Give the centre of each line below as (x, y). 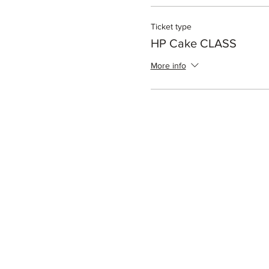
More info (168, 66)
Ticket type (171, 26)
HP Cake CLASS (193, 43)
